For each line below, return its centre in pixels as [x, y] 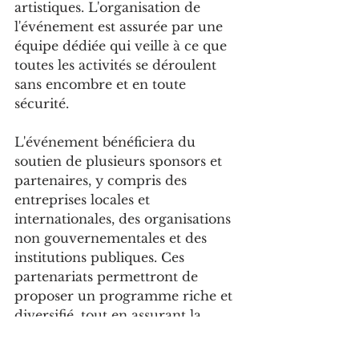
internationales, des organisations [125, 219]
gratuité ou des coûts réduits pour [127, 335]
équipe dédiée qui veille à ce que [123, 46]
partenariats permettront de [108, 277]
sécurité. [42, 104]
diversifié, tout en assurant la [110, 315]
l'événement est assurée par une [121, 27]
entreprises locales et [84, 200]
